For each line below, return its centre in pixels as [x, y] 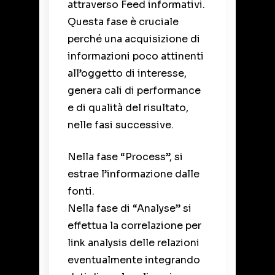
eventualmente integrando [134, 260]
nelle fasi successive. [121, 125]
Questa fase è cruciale [123, 21]
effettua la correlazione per [134, 225]
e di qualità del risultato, [128, 107]
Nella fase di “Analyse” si [130, 208]
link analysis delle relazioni [134, 242]
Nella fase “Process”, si [125, 157]
